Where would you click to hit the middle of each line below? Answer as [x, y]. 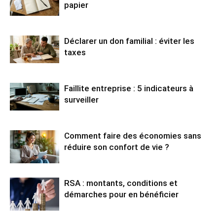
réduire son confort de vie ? [117, 147]
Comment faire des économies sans [133, 136]
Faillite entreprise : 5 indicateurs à [129, 89]
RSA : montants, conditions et [121, 183]
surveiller [81, 100]
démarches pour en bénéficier [121, 195]
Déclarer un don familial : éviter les [129, 41]
